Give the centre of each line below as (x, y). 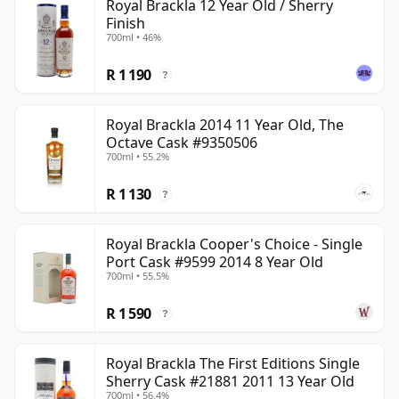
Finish (126, 23)
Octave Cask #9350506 (182, 142)
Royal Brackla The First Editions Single (233, 363)
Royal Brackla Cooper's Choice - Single (234, 244)
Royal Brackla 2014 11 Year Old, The (225, 124)
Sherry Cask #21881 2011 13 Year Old (230, 381)
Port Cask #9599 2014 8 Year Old (215, 261)
